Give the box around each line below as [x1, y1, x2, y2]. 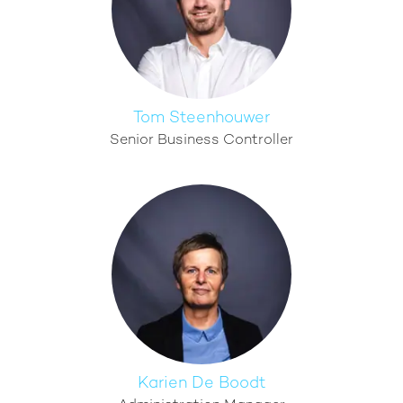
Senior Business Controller [110, 133, 293, 148]
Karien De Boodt [137, 375, 266, 392]
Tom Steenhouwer [133, 110, 270, 127]
